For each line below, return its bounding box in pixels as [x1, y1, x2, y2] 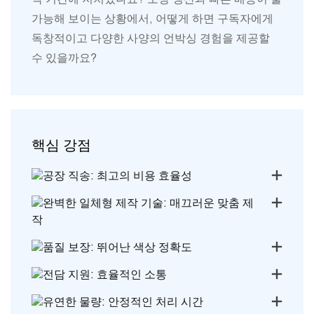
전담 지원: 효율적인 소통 [43, 267, 167, 280]
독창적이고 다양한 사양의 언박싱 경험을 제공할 [32, 31, 270, 44]
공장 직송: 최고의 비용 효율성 [43, 168, 192, 182]
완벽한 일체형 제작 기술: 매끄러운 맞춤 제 [43, 196, 254, 209]
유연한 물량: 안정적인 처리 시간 [43, 294, 203, 308]
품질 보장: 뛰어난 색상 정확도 [43, 240, 192, 253]
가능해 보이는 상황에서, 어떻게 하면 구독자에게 [32, 11, 273, 25]
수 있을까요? [32, 50, 97, 64]
